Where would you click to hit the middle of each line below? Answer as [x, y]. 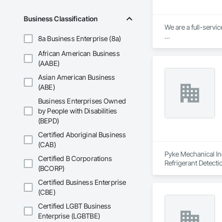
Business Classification [61, 19]
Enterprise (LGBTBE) [69, 216]
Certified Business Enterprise [82, 182]
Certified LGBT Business [75, 206]
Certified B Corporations [75, 159]
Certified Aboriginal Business [82, 135]
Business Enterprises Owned [82, 101]
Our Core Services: [192, 45]
